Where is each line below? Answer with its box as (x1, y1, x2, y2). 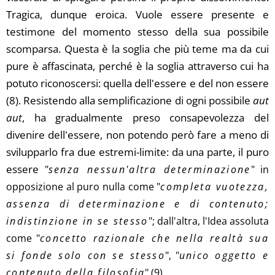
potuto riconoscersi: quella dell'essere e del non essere (6, 76, 269, 90)
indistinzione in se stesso (6, 214, 149, 228)
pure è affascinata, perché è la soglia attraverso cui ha (6, 59, 269, 73)
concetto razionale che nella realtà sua (39, 231, 269, 245)
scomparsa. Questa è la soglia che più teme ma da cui (6, 42, 269, 56)
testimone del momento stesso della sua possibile (6, 25, 269, 39)
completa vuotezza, (160, 180, 269, 193)
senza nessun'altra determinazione (48, 163, 251, 176)
